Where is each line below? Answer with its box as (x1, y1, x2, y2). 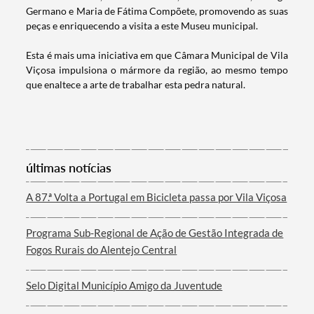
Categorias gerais (36, 196, 132, 212)
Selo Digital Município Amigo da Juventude (26, 279, 223, 292)
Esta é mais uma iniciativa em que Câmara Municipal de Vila (26, 49, 288, 62)
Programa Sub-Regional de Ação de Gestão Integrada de (26, 226, 284, 240)
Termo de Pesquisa (36, 109, 142, 125)
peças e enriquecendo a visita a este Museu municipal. (26, 20, 261, 32)
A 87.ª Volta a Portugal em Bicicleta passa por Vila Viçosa (26, 191, 287, 204)
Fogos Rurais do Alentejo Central (26, 243, 177, 257)
